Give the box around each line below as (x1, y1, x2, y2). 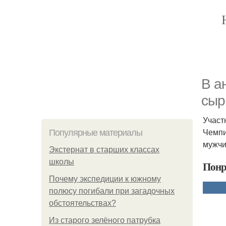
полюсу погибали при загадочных (49, 187, 175, 195)
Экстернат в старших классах (49, 145, 159, 154)
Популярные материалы (49, 128, 142, 138)
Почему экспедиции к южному (49, 175, 161, 183)
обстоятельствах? (49, 199, 116, 207)
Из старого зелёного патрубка (49, 216, 160, 224)
